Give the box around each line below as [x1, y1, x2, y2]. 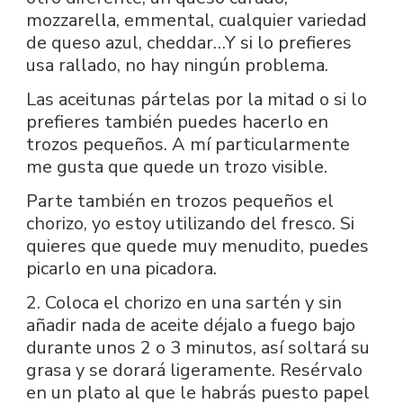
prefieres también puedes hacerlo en [26, 109, 328, 134]
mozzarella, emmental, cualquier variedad [26, 7, 367, 32]
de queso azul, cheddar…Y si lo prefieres [26, 30, 352, 55]
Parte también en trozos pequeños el [26, 188, 334, 213]
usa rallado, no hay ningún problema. [26, 52, 328, 77]
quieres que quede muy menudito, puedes [26, 233, 369, 258]
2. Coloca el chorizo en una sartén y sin [26, 290, 342, 315]
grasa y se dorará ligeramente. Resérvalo [26, 357, 363, 382]
